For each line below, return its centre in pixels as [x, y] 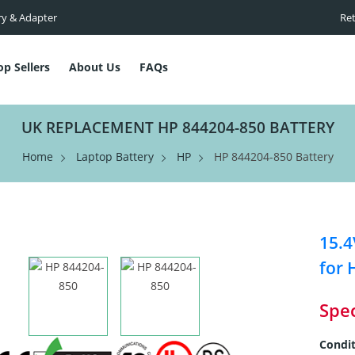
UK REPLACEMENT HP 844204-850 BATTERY [177, 128]
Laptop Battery [115, 157]
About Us [95, 67]
